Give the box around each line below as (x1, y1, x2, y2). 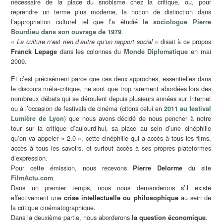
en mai (188, 46, 211, 56)
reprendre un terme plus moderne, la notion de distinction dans (11, 6, 211, 16)
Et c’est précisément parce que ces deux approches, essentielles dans (11, 73, 211, 83)
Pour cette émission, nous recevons (11, 163, 133, 172)
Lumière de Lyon (11, 113, 64, 123)
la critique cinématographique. (11, 202, 96, 212)
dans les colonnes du (56, 46, 124, 56)
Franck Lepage (11, 47, 57, 56)
